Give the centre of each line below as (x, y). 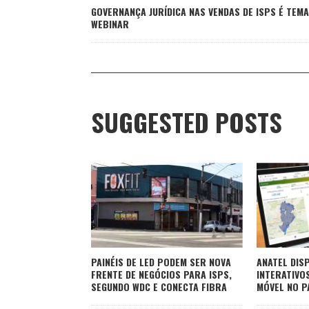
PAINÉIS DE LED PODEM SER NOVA (161, 261)
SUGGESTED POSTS (187, 122)
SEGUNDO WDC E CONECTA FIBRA (159, 286)
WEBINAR (110, 24)
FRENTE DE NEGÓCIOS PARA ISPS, (161, 274)
